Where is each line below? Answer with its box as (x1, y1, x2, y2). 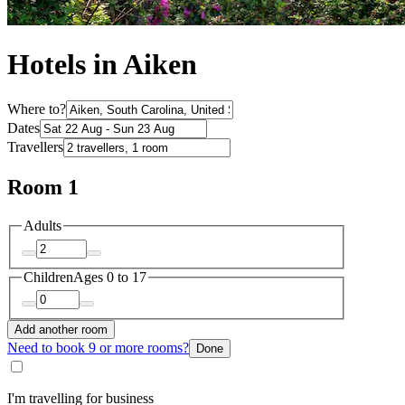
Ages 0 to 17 (73, 268, 146, 285)
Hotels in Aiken (7, 48, 197, 81)
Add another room (14, 323, 108, 337)
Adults (24, 218, 61, 234)
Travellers (7, 139, 63, 155)
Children (24, 268, 73, 285)
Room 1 (7, 175, 79, 200)
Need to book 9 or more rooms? (7, 340, 189, 356)
